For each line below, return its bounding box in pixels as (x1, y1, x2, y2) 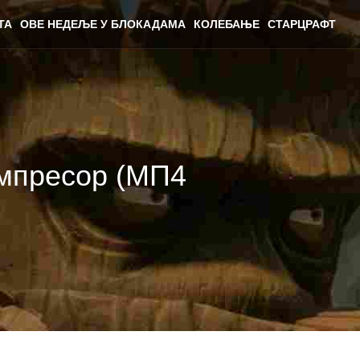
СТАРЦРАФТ (268, 18, 336, 31)
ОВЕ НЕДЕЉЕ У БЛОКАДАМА (20, 18, 186, 31)
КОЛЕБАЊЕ (194, 18, 260, 31)
